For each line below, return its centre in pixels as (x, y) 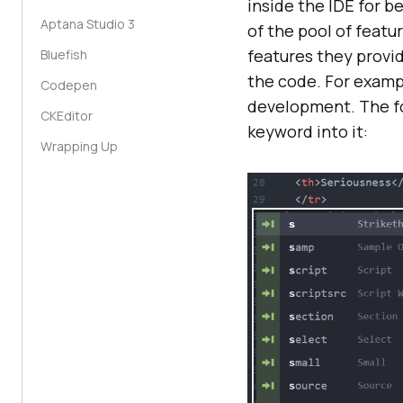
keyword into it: (308, 131)
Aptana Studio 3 (88, 24)
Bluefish (64, 54)
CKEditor (67, 116)
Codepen (69, 85)
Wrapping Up (79, 146)
